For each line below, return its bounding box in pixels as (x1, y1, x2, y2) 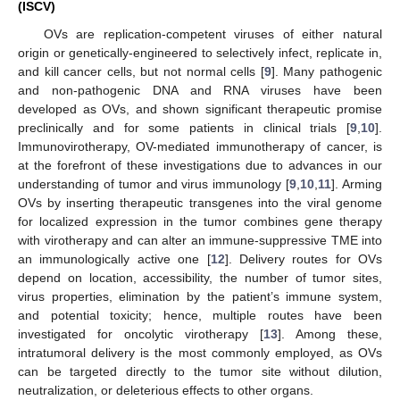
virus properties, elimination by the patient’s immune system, (18, 289, 382, 304)
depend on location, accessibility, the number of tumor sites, (18, 271, 382, 286)
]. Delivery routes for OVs (224, 252, 382, 267)
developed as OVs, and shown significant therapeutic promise (18, 102, 382, 117)
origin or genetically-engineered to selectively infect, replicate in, (18, 46, 382, 61)
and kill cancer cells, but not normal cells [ (18, 64, 264, 79)
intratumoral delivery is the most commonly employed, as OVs (18, 346, 382, 361)
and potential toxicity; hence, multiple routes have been (18, 308, 382, 323)
